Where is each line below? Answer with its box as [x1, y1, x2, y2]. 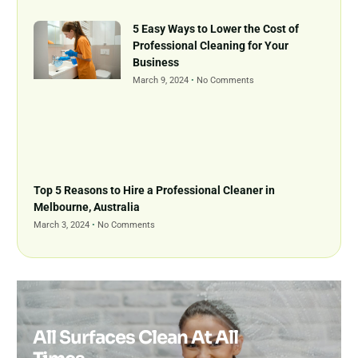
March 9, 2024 [133, 75, 192, 86]
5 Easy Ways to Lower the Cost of [133, 22, 300, 36]
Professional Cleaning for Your [133, 39, 289, 53]
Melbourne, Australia [34, 200, 141, 213]
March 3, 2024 [34, 219, 93, 230]
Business [133, 56, 180, 70]
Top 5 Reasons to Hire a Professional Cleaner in [34, 183, 276, 197]
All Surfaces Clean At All [33, 325, 239, 349]
